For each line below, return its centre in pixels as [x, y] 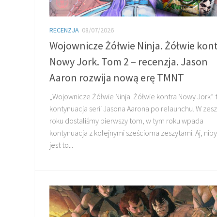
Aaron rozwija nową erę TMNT [117, 77]
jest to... [61, 145]
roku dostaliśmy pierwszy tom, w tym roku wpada [126, 120]
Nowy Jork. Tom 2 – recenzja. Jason [129, 61]
